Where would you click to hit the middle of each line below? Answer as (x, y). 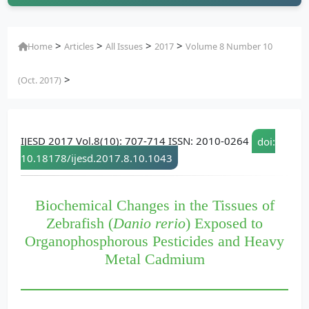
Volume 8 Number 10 (229, 47)
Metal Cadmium (154, 259)
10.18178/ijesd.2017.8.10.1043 (97, 157)
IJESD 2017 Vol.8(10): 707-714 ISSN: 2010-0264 (135, 141)
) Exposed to (224, 223)
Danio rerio (149, 223)
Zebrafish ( (80, 223)
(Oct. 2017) (40, 80)
